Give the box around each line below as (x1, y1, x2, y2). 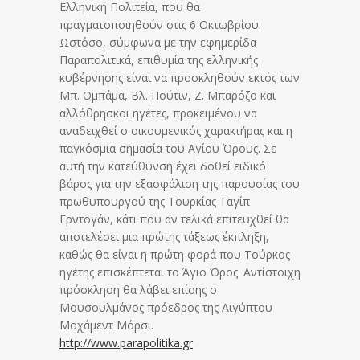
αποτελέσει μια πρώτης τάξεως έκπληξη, (59, 228, 269, 244)
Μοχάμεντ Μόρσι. (59, 317, 153, 333)
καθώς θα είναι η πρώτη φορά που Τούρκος (59, 246, 290, 262)
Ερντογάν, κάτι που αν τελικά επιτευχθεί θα (59, 211, 289, 227)
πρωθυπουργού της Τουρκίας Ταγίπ (59, 193, 250, 209)
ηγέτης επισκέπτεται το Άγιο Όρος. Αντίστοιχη (59, 264, 301, 280)
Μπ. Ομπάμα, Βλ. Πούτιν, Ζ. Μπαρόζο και (59, 87, 276, 103)
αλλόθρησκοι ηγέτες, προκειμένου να (59, 104, 257, 121)
